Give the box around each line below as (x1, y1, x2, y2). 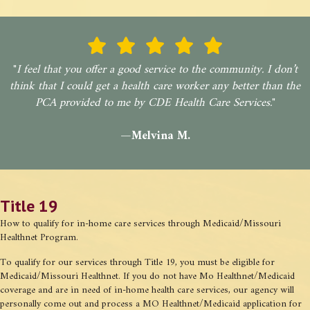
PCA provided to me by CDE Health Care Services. (35, 93, 272, 114)
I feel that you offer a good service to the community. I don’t (16, 60, 298, 81)
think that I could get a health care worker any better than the (10, 76, 300, 98)
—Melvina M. (120, 126, 190, 147)
